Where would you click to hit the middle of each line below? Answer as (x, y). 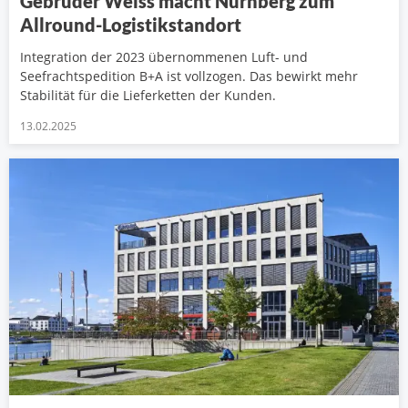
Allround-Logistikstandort (131, 25)
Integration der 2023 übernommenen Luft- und (164, 57)
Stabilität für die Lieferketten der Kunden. (148, 96)
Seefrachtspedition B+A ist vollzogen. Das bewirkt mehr (189, 76)
